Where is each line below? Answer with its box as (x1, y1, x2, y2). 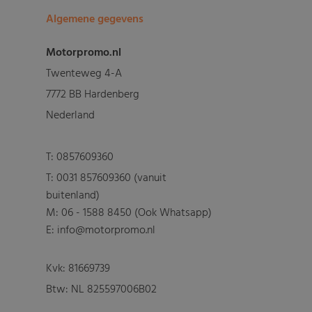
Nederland (46, 107, 95, 125)
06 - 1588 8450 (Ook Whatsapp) (61, 204, 212, 223)
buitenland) (46, 187, 100, 205)
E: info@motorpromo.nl (46, 221, 156, 240)
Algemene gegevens (46, 10, 144, 29)
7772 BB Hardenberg (46, 86, 140, 104)
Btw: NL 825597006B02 (46, 281, 157, 299)
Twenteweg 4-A (46, 65, 123, 84)
